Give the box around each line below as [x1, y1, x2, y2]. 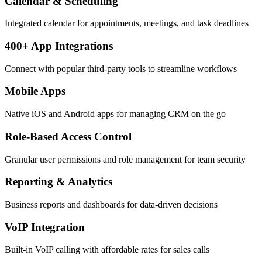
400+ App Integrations [5, 39, 113, 52]
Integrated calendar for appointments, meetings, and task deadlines [5, 18, 249, 29]
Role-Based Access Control [5, 130, 132, 143]
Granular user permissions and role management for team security [5, 154, 246, 164]
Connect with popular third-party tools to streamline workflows [5, 63, 237, 74]
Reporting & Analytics [5, 175, 112, 188]
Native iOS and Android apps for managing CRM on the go [5, 109, 226, 119]
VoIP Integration [5, 220, 85, 233]
